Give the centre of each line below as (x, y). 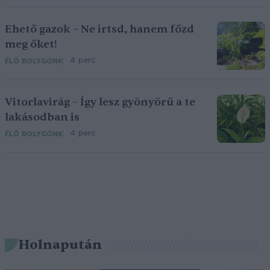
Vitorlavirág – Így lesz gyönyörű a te (100, 102)
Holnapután (60, 245)
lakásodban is (42, 117)
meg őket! (31, 44)
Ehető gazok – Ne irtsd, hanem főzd (99, 29)
